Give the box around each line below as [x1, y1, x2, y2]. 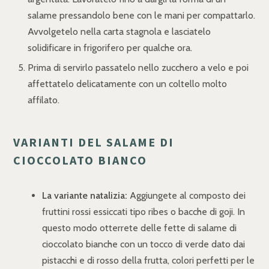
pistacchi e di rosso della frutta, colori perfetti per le [42, 254, 255, 266]
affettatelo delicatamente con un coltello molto [28, 77, 227, 89]
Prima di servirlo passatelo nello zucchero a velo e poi [28, 61, 249, 73]
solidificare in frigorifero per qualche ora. [28, 41, 192, 53]
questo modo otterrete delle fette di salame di [42, 222, 237, 234]
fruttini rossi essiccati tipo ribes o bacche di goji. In [42, 205, 245, 217]
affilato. [28, 94, 59, 106]
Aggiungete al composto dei [127, 189, 246, 201]
